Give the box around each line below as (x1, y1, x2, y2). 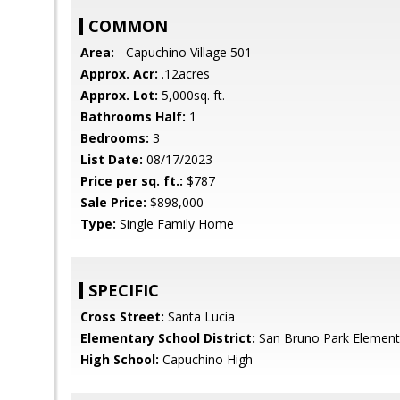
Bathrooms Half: (80, 108, 186, 125)
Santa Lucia (164, 308, 235, 325)
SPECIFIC (88, 279, 159, 301)
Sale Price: (80, 194, 146, 211)
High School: (80, 351, 159, 368)
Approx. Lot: (80, 87, 158, 104)
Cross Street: (80, 308, 164, 325)
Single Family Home (116, 215, 234, 232)
